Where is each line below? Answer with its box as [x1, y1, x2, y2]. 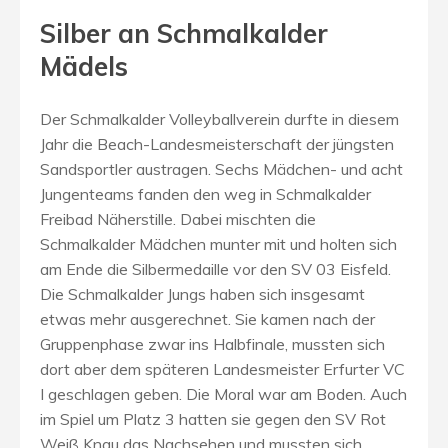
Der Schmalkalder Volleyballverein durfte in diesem [40, 108, 399, 129]
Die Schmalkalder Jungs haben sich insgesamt [40, 283, 365, 304]
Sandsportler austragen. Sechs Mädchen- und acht [40, 158, 403, 179]
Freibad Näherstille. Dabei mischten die [40, 208, 316, 229]
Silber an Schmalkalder [40, 16, 328, 50]
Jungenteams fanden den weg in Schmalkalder [40, 183, 371, 204]
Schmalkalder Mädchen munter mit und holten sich [40, 233, 397, 254]
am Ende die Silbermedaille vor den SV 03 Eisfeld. [40, 258, 391, 279]
